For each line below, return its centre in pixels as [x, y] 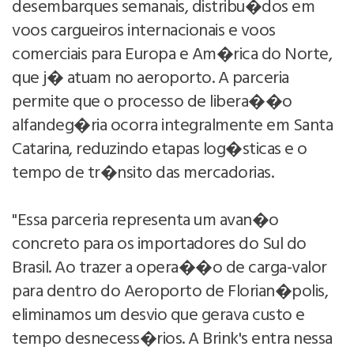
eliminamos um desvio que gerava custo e [158, 315]
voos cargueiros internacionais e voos [144, 31]
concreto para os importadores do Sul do [159, 244]
